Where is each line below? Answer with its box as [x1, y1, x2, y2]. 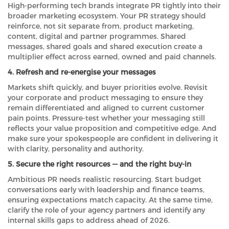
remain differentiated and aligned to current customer [8, 103, 204, 113]
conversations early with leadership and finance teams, [8, 185, 204, 195]
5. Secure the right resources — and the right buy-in [8, 159, 191, 169]
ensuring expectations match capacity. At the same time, [8, 195, 213, 205]
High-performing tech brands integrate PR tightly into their [8, 1, 221, 11]
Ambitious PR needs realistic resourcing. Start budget [8, 175, 201, 185]
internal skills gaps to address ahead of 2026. [8, 216, 170, 225]
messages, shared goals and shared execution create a [8, 42, 202, 52]
